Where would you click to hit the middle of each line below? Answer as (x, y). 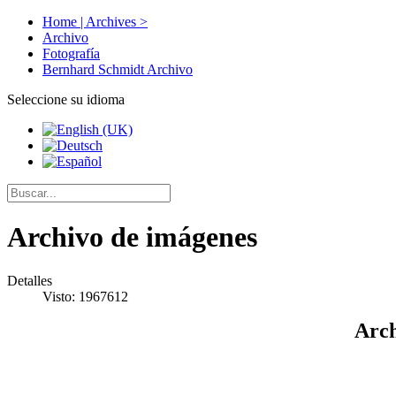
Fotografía (71, 53)
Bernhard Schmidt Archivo (118, 69)
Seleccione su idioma (66, 99)
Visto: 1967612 (85, 296)
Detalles (30, 280)
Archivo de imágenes (132, 237)
